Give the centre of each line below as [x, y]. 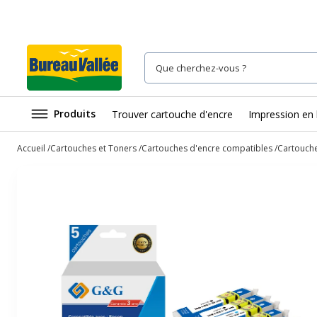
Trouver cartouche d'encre [172, 114]
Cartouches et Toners [93, 148]
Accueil [31, 148]
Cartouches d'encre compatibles [207, 148]
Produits [75, 114]
